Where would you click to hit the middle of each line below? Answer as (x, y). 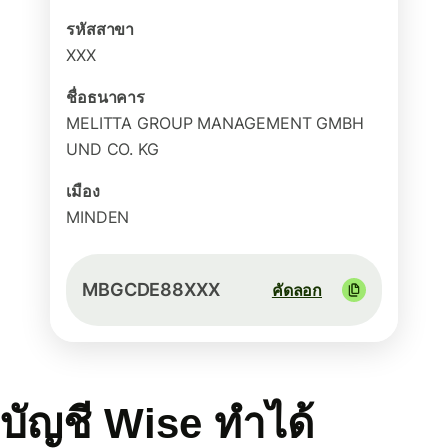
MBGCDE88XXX (151, 289)
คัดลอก (296, 290)
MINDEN (98, 217)
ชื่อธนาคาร (106, 97)
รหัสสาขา (100, 29)
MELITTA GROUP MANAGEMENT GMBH (215, 123)
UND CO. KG (112, 149)
